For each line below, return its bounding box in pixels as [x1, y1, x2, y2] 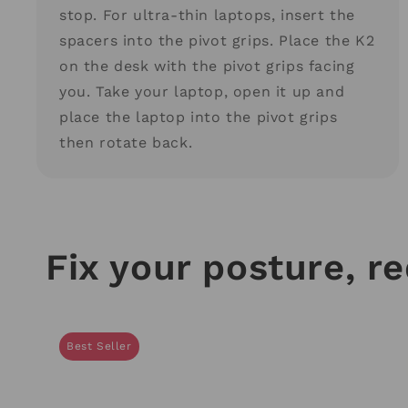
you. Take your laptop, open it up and [59, 82, 345, 100]
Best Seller [66, 339, 132, 352]
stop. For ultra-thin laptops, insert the [59, 5, 356, 24]
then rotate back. [59, 133, 193, 151]
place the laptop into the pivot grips [59, 107, 338, 126]
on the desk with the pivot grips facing [59, 56, 355, 75]
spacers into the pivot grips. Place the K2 [59, 31, 375, 49]
